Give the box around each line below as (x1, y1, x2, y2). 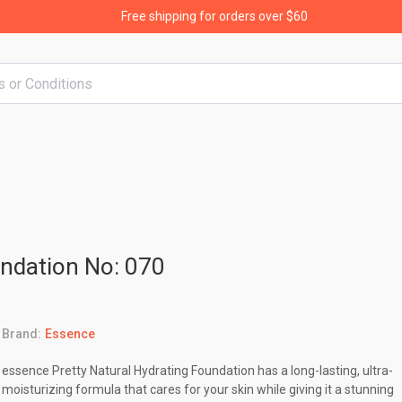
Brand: (2, 327, 42, 341)
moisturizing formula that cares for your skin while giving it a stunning (2, 382, 395, 397)
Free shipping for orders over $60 (121, 9, 308, 23)
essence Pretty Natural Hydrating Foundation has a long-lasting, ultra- (2, 363, 394, 378)
